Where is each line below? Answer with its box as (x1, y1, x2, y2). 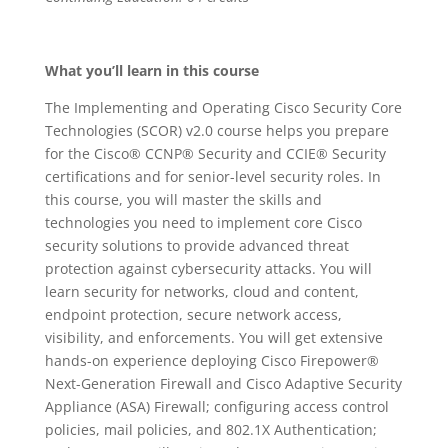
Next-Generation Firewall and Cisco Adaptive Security (44, 374, 402, 393)
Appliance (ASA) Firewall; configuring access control (44, 397, 389, 416)
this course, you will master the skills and (44, 190, 322, 209)
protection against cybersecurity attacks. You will (44, 259, 372, 278)
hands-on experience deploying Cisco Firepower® (44, 351, 379, 370)
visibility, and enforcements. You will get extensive (44, 328, 383, 347)
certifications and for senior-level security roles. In (44, 167, 381, 186)
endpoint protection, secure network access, (44, 305, 342, 324)
